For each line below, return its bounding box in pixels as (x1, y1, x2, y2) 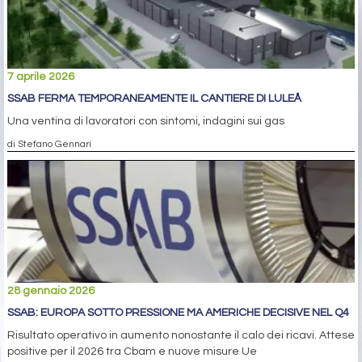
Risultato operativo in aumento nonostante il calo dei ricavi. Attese (7, 329, 355, 341)
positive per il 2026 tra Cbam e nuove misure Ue (7, 345, 257, 357)
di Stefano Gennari (7, 138, 91, 149)
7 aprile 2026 (7, 70, 74, 82)
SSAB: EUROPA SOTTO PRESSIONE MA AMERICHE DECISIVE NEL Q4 (7, 306, 349, 318)
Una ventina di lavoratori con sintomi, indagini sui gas (7, 115, 284, 127)
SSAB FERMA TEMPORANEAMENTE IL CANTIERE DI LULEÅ (7, 92, 301, 104)
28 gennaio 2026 (7, 284, 95, 297)
